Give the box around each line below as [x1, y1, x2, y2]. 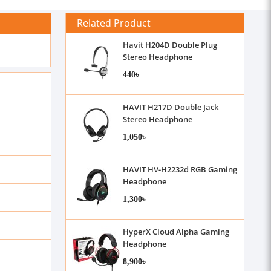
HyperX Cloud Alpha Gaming [122, 226, 229, 237]
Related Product [77, 16, 151, 30]
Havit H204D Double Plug [122, 39, 217, 50]
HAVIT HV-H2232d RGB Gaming [122, 164, 237, 175]
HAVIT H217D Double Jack [122, 102, 218, 113]
